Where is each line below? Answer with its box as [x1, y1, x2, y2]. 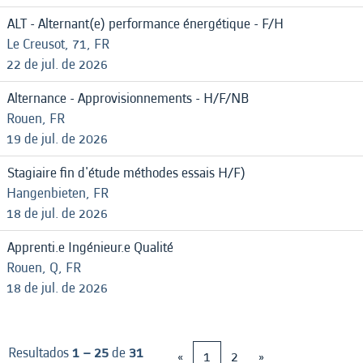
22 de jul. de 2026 [6, 54, 108, 75]
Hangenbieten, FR [6, 183, 109, 203]
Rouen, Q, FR [6, 258, 81, 278]
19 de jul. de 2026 [6, 129, 108, 149]
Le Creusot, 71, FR [6, 34, 109, 54]
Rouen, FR [6, 109, 65, 129]
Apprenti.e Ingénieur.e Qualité [7, 237, 173, 258]
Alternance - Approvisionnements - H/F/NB [7, 88, 249, 109]
